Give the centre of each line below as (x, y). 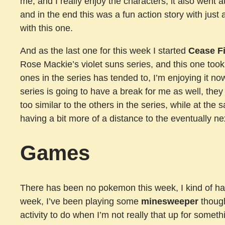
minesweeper (170, 201)
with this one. (46, 28)
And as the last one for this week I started (104, 51)
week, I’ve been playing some (81, 201)
